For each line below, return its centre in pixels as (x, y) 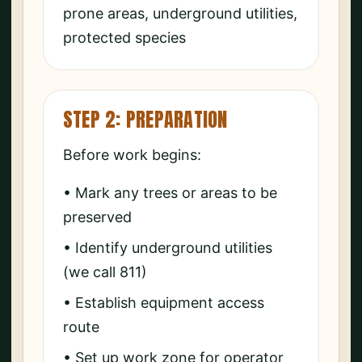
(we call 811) (105, 272)
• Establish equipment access (164, 303)
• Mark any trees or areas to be (170, 193)
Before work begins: (132, 154)
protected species (124, 37)
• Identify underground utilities (168, 248)
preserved (97, 217)
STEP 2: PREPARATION (145, 119)
